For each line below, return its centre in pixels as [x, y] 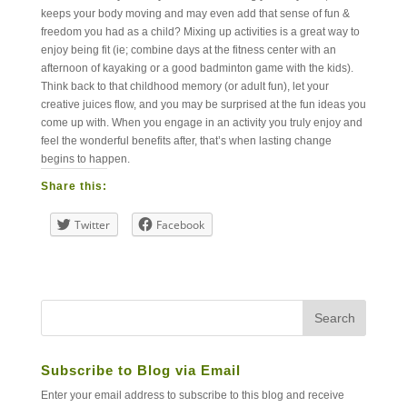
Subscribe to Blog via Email [140, 370]
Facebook [180, 224]
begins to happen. [85, 159]
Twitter [92, 224]
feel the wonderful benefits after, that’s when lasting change [186, 140]
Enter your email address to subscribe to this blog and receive [192, 395]
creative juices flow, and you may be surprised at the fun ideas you [203, 104]
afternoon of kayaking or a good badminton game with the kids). [197, 68]
